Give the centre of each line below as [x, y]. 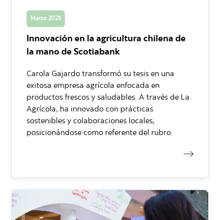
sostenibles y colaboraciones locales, [91, 121]
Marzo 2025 [46, 18]
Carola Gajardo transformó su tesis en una [100, 74]
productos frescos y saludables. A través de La [108, 97]
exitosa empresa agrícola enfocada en [93, 86]
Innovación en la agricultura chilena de [106, 39]
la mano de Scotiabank [73, 52]
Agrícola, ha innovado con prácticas [90, 109]
